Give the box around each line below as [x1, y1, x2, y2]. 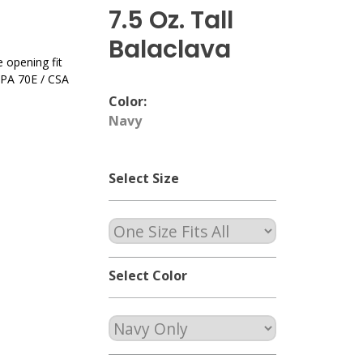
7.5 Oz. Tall [109, 3, 234, 37]
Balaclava [109, 32, 232, 66]
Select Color [109, 267, 188, 284]
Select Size [109, 169, 180, 187]
